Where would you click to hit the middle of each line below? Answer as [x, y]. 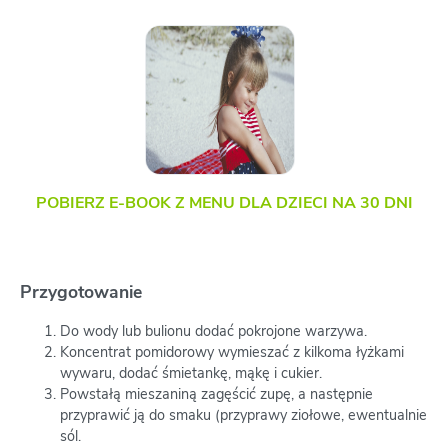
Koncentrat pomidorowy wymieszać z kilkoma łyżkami [232, 351]
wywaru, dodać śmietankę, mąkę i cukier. [191, 372]
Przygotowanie [81, 291]
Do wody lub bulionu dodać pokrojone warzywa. [213, 330]
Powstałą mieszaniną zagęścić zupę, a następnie [216, 393]
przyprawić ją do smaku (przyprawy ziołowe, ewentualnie [243, 414]
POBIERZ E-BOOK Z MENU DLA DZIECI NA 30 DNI [224, 202]
